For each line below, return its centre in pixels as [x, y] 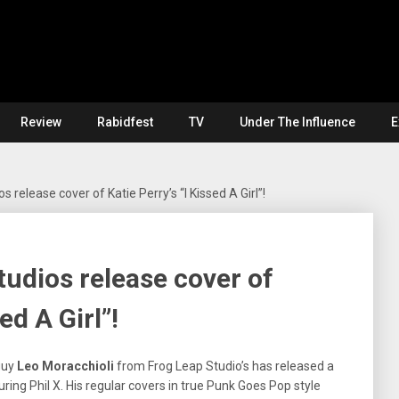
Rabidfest [125, 122]
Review [41, 122]
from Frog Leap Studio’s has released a [224, 366]
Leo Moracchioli [65, 366]
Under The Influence [297, 122]
